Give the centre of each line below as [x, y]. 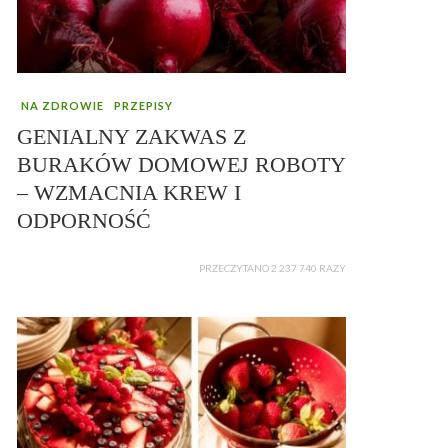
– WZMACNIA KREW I [129, 193]
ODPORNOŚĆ [84, 221]
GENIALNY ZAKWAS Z [131, 137]
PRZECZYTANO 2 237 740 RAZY [272, 268]
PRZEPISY [143, 106]
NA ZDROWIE [62, 106]
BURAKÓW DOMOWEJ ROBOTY [181, 165]
